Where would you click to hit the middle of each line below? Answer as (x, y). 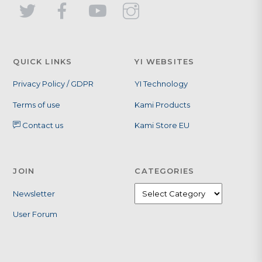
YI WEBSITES (165, 62)
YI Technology (161, 84)
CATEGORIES (165, 171)
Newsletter (34, 193)
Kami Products (163, 104)
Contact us (42, 125)
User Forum (35, 214)
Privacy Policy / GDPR (54, 84)
